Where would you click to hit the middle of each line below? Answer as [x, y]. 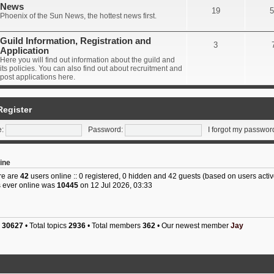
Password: [106, 129]
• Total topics [46, 225]
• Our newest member [193, 225]
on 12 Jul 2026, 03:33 [115, 185]
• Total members [114, 225]
